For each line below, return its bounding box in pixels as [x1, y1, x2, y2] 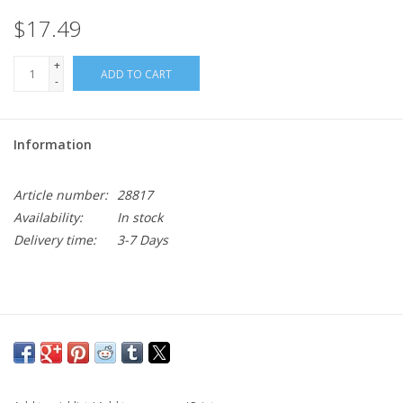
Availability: [13, 209, 83, 227]
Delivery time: [13, 231, 96, 249]
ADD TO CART [101, 67, 172, 83]
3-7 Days [117, 231, 168, 249]
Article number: [13, 186, 108, 204]
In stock [117, 209, 163, 227]
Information [13, 136, 92, 154]
